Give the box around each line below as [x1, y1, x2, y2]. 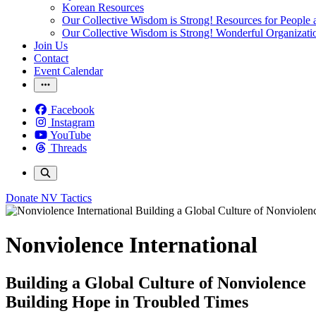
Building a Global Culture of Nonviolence [6, 273, 306, 292]
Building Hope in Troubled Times [6, 292, 248, 311]
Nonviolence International [6, 232, 257, 258]
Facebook [51, 104, 95, 116]
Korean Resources [62, 1, 144, 13]
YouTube [50, 129, 91, 141]
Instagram [51, 116, 95, 128]
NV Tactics [41, 192, 92, 204]
